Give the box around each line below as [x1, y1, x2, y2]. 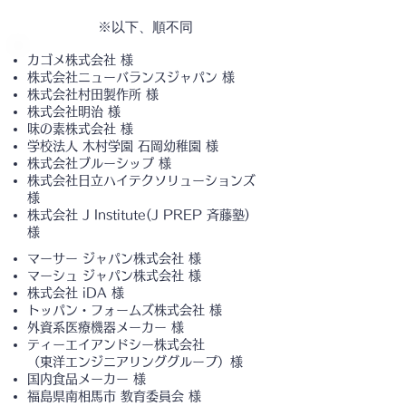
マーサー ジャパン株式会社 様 [27, 252, 201, 265]
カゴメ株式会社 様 [27, 53, 133, 66]
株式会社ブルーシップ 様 [27, 157, 171, 169]
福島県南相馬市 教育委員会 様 [27, 390, 201, 402]
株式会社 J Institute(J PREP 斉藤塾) [27, 208, 250, 221]
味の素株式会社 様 [27, 122, 133, 135]
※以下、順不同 [97, 19, 193, 34]
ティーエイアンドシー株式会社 [27, 338, 205, 351]
